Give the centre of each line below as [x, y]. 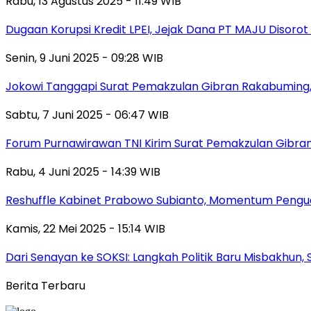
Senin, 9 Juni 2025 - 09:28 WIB [84, 58]
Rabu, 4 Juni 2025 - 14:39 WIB [83, 172]
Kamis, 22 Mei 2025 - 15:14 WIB [85, 229]
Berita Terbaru [45, 286]
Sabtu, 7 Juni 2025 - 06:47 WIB [87, 115]
